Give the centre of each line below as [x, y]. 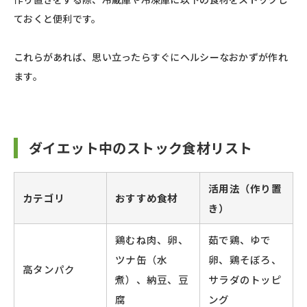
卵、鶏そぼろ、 [245, 260]
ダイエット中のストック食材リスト [141, 148]
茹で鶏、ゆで [240, 240]
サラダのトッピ [245, 280]
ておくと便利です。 [58, 19]
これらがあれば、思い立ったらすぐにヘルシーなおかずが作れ [151, 57]
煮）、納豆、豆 [152, 280]
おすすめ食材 [147, 198]
